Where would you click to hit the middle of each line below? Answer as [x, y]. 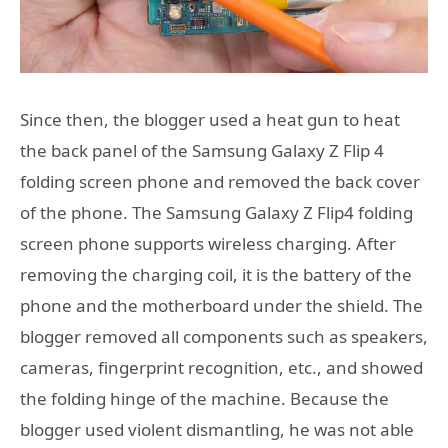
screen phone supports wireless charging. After [208, 244]
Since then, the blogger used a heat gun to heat [210, 120]
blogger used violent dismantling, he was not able [217, 430]
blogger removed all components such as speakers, [224, 337]
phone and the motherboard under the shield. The [221, 306]
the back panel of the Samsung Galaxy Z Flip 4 [202, 151]
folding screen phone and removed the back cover [220, 182]
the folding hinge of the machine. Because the [204, 399]
